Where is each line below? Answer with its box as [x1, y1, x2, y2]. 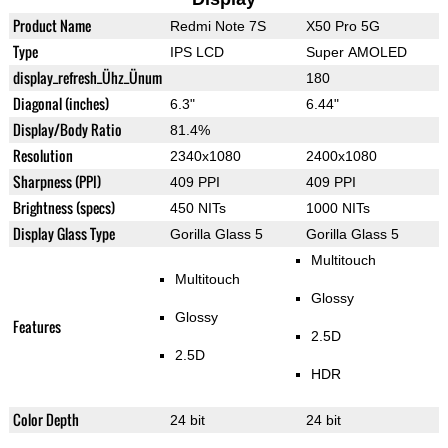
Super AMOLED [305, 44, 407, 61]
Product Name [12, 15, 91, 37]
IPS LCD [169, 44, 224, 61]
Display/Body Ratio [12, 119, 122, 141]
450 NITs [169, 200, 226, 217]
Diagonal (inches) [12, 93, 109, 115]
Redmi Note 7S [169, 18, 266, 35]
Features [12, 316, 61, 338]
